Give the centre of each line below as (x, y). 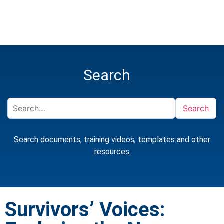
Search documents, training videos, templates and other (112, 139)
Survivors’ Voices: (85, 210)
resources (112, 151)
